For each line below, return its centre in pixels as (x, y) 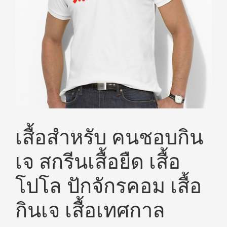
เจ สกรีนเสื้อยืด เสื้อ (98, 161)
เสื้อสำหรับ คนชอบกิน (109, 136)
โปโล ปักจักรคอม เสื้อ (108, 185)
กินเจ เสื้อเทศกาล (90, 209)
